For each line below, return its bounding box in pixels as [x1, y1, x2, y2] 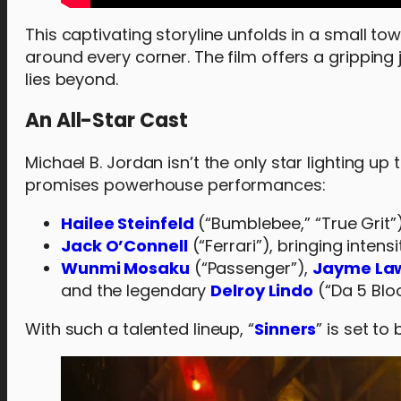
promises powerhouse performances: [25, 174, 326, 196]
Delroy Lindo [210, 279, 314, 302]
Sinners [254, 318, 317, 340]
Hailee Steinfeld [61, 212, 194, 235]
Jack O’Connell [61, 235, 188, 257]
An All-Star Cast [25, 107, 188, 134]
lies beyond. [25, 68, 118, 90]
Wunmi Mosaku [61, 257, 190, 279]
